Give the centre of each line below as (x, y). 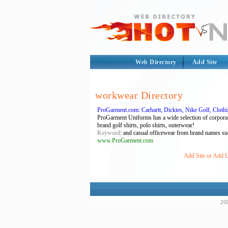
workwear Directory (139, 95)
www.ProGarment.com (125, 140)
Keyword (109, 133)
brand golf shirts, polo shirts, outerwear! (146, 125)
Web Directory (156, 62)
